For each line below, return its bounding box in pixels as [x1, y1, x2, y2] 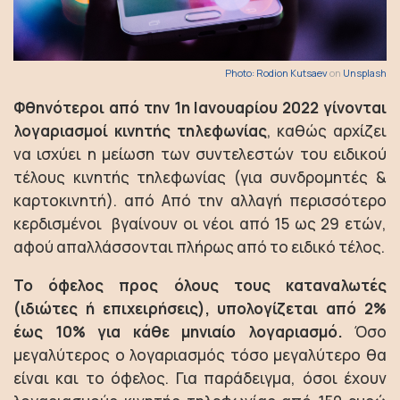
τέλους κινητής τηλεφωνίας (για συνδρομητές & [13, 167, 387, 187]
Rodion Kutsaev [256, 66, 328, 79]
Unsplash [343, 66, 387, 79]
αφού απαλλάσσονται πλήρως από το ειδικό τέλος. [13, 237, 385, 257]
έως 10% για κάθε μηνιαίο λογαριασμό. [13, 321, 343, 342]
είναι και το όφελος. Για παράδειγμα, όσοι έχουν [13, 368, 387, 388]
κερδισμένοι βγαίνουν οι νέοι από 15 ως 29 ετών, [13, 213, 387, 234]
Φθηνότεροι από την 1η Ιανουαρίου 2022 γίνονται [13, 97, 387, 118]
